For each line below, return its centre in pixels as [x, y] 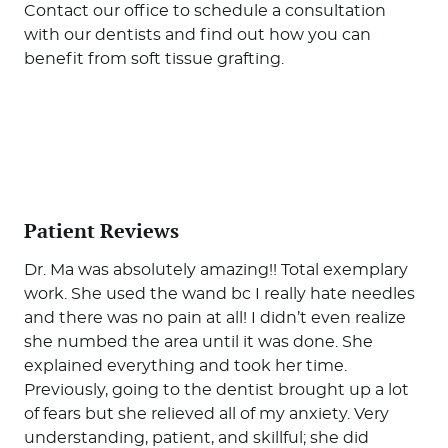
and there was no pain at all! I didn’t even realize [214, 317]
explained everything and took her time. [185, 365]
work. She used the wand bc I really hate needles [219, 293]
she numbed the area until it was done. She [198, 341]
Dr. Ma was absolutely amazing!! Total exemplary [215, 269]
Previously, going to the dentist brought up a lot [216, 389]
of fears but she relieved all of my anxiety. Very [206, 413]
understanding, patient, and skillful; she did [196, 437]
